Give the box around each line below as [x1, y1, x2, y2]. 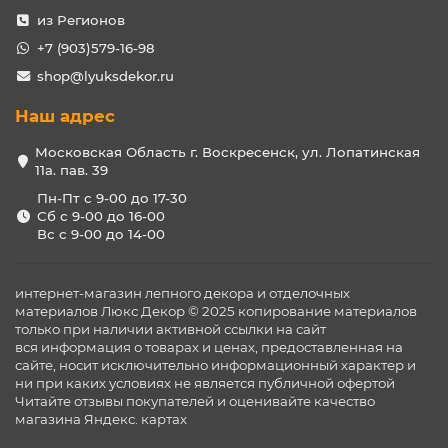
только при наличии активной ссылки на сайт [15, 321, 326, 337]
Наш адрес [15, 106, 115, 126]
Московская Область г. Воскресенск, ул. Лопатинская [35, 144, 420, 160]
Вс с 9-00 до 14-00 [36, 226, 165, 242]
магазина [15, 411, 84, 427]
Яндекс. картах [84, 411, 187, 427]
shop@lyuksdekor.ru [36, 68, 174, 84]
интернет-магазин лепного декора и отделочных [15, 285, 350, 301]
